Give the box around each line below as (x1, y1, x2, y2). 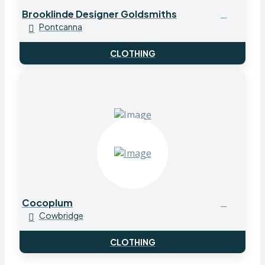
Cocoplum (21, 196, 73, 209)
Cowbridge (38, 210, 83, 221)
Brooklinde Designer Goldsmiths (21, 7, 177, 20)
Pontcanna (38, 21, 82, 33)
